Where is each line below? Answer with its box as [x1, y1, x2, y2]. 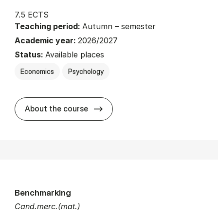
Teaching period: [15, 21, 82, 32]
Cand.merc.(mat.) [15, 201, 80, 212]
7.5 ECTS [15, 10, 49, 20]
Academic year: [15, 36, 78, 46]
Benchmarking [15, 187, 71, 198]
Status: [15, 50, 45, 60]
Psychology [68, 67, 104, 76]
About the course [25, 104, 88, 114]
